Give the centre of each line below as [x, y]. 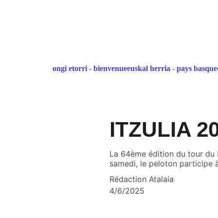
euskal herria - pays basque [172, 68]
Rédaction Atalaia [142, 179]
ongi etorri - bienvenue [90, 68]
